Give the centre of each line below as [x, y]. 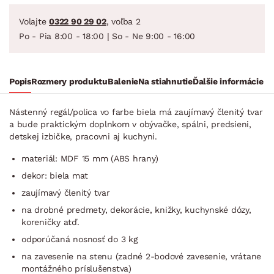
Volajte [34, 21]
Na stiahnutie [165, 81]
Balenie [123, 81]
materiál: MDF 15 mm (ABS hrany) [90, 158]
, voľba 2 [123, 21]
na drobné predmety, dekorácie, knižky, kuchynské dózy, [136, 209]
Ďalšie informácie [228, 81]
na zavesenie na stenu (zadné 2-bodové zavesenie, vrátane [141, 256]
